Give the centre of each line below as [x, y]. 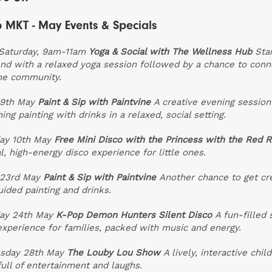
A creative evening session [212, 102]
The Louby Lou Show [114, 253]
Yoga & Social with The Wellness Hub [170, 52]
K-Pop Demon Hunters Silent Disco [134, 215]
